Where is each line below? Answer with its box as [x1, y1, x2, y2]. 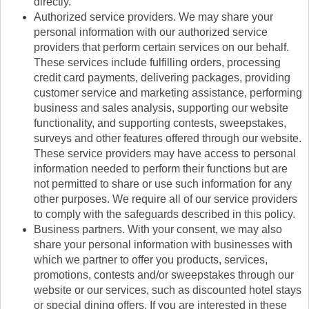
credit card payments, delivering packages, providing [34, 72, 290, 84]
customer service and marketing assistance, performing [34, 87, 302, 99]
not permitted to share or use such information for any [34, 178, 292, 190]
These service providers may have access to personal [34, 148, 296, 160]
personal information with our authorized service [34, 26, 268, 39]
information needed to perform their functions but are [34, 163, 288, 175]
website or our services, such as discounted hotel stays [34, 284, 301, 297]
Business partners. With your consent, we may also [34, 223, 282, 236]
